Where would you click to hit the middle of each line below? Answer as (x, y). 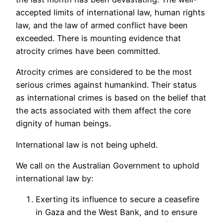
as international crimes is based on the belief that (111, 98)
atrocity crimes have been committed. (88, 51)
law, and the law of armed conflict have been (102, 26)
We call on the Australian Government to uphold (108, 165)
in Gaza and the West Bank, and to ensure (116, 212)
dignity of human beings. (63, 124)
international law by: (55, 178)
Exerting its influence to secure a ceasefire (117, 199)
